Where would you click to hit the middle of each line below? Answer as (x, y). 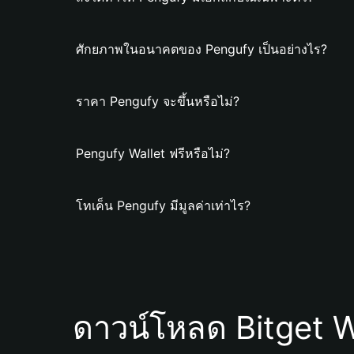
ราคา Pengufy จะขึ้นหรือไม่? (158, 101)
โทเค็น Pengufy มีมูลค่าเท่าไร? (163, 205)
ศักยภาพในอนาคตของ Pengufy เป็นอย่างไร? (201, 49)
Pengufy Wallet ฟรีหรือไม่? (153, 153)
